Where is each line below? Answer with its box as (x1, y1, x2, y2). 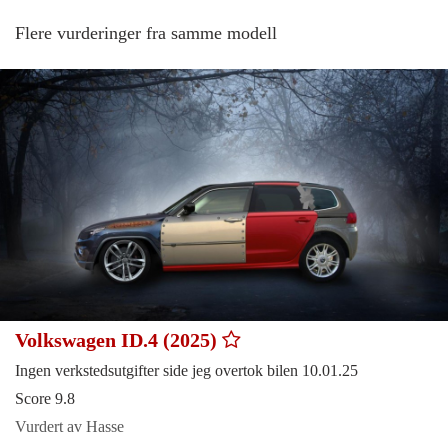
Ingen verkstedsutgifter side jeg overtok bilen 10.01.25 (15, 362, 358, 380)
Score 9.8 (15, 390, 75, 408)
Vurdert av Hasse (15, 418, 124, 436)
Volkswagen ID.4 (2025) (15, 329, 222, 352)
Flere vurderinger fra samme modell (15, 23, 277, 43)
